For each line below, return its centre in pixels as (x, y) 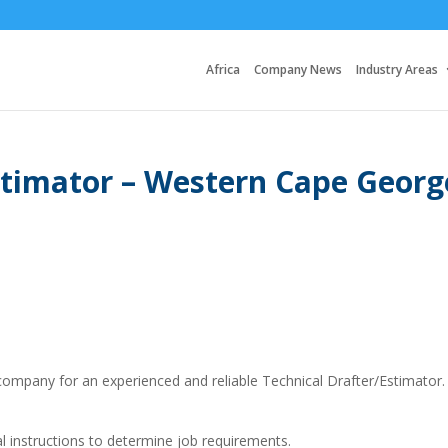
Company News (298, 69)
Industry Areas (397, 69)
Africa (223, 69)
